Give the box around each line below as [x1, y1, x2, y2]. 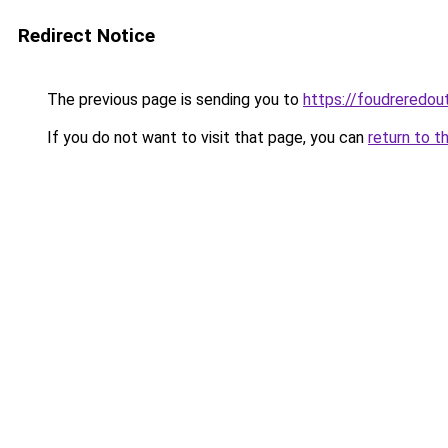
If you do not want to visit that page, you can [43, 128, 368, 147]
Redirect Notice [18, 24, 155, 47]
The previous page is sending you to [43, 90, 303, 109]
